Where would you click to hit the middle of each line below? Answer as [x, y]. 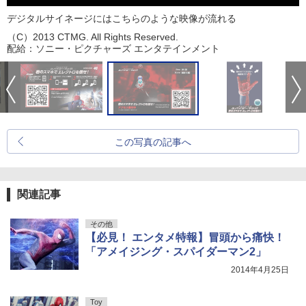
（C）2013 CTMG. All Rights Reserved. [93, 37]
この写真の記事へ [153, 142]
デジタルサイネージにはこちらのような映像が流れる [122, 19]
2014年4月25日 [260, 270]
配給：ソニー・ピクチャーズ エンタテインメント [113, 49]
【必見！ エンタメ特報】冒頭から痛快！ [185, 238]
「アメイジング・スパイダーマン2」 [176, 252]
